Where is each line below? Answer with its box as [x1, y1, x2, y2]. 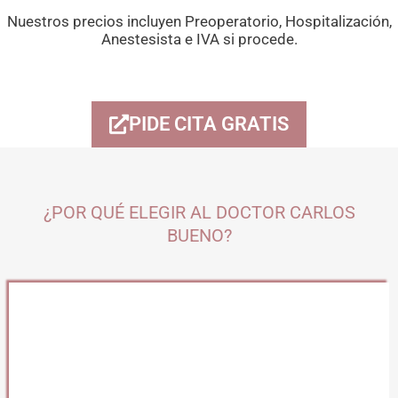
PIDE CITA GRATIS [129, 112, 289, 135]
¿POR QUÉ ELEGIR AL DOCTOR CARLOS [43, 201, 355, 223]
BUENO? [166, 224, 232, 246]
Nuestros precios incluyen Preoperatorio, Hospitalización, [6, 12, 392, 30]
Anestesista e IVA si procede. [100, 29, 298, 48]
